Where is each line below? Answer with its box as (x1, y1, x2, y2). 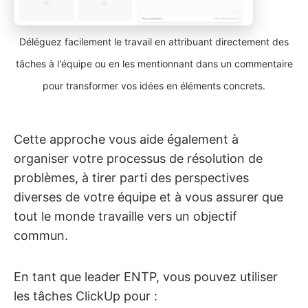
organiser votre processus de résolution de (14, 151, 263, 166)
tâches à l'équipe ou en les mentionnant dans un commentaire (15, 57, 293, 69)
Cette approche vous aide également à (14, 131, 239, 146)
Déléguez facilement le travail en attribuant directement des (19, 35, 289, 47)
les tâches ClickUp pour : (14, 288, 157, 303)
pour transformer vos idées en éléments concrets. (43, 79, 265, 91)
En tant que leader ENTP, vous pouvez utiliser (14, 269, 278, 284)
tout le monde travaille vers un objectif (14, 208, 237, 223)
